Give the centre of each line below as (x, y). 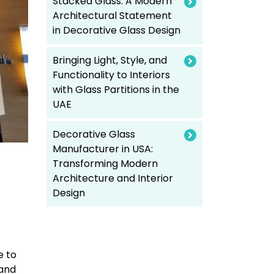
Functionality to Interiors (111, 75)
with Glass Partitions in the (116, 90)
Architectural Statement (112, 16)
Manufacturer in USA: (103, 149)
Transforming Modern (105, 164)
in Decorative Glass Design (117, 30)
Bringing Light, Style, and (110, 60)
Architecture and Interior (113, 178)
